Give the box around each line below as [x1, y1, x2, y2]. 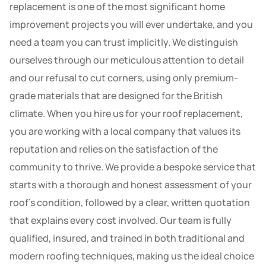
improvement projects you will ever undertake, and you [9, 17, 253, 31]
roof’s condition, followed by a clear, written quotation [9, 195, 250, 209]
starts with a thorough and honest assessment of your [9, 178, 252, 191]
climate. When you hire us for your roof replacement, [9, 106, 243, 120]
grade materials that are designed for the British [9, 88, 223, 102]
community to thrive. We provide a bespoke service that [9, 160, 256, 173]
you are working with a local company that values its [9, 124, 240, 138]
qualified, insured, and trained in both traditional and [9, 231, 245, 245]
